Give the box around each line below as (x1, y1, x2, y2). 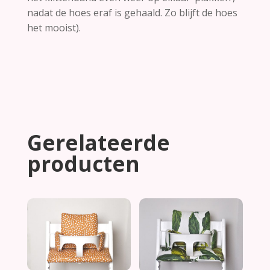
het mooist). (27, 20, 81, 34)
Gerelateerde (27, 128, 170, 157)
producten (27, 149, 140, 178)
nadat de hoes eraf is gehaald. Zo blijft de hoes (27, 5, 237, 19)
